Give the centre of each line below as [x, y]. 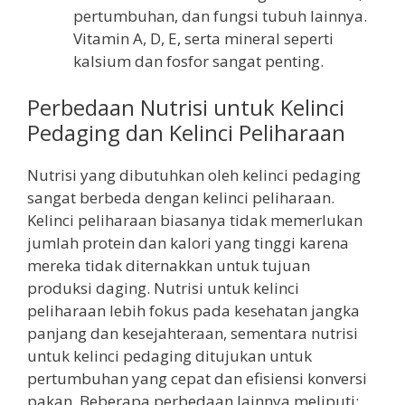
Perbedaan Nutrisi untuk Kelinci [186, 108]
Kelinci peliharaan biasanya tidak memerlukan [195, 221]
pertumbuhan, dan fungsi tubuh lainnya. [220, 15]
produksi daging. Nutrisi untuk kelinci [163, 288]
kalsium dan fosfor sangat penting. [198, 61]
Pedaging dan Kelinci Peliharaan [186, 133]
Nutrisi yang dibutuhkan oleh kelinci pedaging [194, 175]
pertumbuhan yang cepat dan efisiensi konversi [197, 379]
